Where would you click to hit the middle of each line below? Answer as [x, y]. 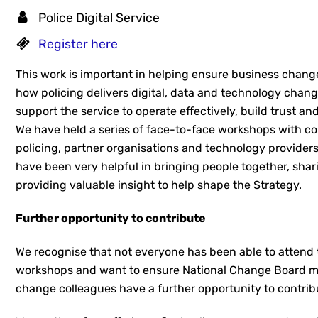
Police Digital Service [99, 18]
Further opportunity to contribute [111, 219]
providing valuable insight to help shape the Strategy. [159, 185]
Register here [78, 44]
